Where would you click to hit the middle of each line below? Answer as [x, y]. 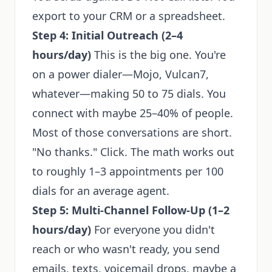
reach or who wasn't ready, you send [126, 249]
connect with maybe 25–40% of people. [133, 113]
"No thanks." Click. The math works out [133, 152]
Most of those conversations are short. [132, 132]
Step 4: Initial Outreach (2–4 [107, 35]
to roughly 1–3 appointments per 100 [128, 171]
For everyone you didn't [153, 229]
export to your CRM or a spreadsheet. [129, 16]
